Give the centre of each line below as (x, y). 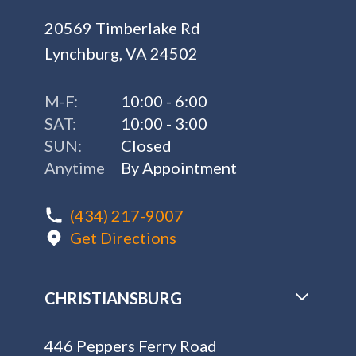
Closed (146, 145)
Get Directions (123, 238)
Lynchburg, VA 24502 (121, 53)
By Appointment (179, 168)
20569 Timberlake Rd (122, 28)
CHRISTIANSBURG (113, 298)
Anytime (75, 168)
